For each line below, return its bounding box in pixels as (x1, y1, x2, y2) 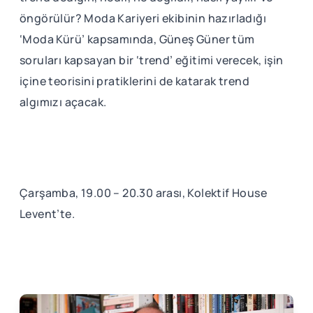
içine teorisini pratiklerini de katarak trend (20, 73, 249, 89)
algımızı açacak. (20, 94, 107, 110)
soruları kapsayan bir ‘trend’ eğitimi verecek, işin (20, 52, 284, 68)
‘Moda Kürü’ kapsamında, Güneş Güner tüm (20, 31, 255, 48)
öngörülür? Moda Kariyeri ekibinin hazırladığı (20, 10, 266, 27)
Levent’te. (20, 206, 75, 222)
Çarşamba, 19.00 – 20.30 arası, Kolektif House (20, 185, 267, 201)
